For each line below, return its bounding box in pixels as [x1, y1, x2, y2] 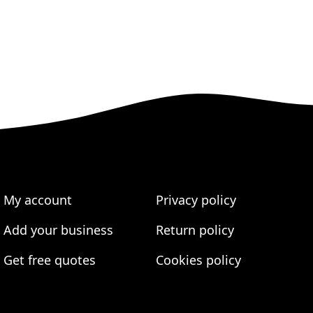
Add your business [3, 221, 114, 238]
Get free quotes [3, 252, 96, 268]
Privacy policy [155, 191, 236, 208]
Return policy [155, 221, 234, 238]
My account [3, 191, 73, 208]
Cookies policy [155, 252, 241, 268]
